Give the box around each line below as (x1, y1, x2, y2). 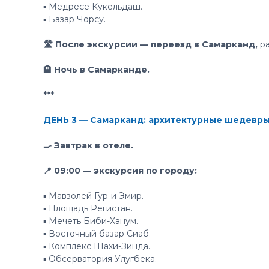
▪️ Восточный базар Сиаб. (43, 228, 151, 239)
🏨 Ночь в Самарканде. (43, 64, 150, 75)
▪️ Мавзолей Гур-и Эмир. (43, 190, 144, 201)
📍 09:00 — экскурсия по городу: (43, 165, 197, 176)
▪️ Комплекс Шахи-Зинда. (43, 241, 150, 252)
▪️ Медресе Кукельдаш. (43, 1, 142, 12)
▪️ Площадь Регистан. (43, 203, 133, 214)
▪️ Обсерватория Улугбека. (43, 253, 157, 264)
